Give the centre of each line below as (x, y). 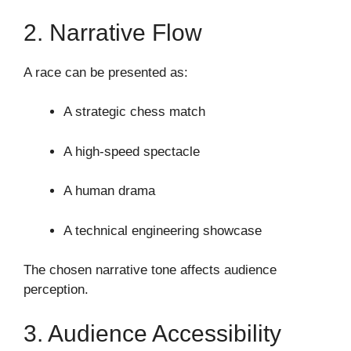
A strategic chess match (134, 112)
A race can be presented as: (106, 72)
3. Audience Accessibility (152, 333)
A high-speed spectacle (132, 151)
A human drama (109, 191)
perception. (56, 290)
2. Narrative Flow (113, 32)
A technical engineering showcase (163, 230)
